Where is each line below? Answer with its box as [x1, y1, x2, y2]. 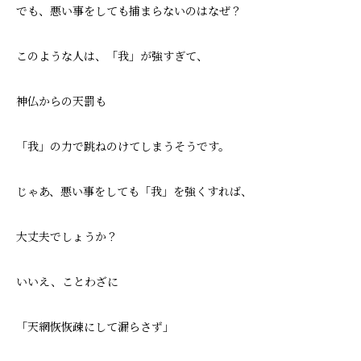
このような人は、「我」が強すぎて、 [16, 48, 208, 64]
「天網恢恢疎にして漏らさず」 [16, 318, 174, 335]
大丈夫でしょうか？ [16, 228, 118, 245]
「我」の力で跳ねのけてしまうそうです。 [16, 138, 230, 155]
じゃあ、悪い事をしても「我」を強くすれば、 [16, 183, 252, 200]
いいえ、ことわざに [16, 273, 118, 290]
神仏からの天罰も [16, 93, 106, 110]
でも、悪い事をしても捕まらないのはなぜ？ [16, 2, 242, 19]
